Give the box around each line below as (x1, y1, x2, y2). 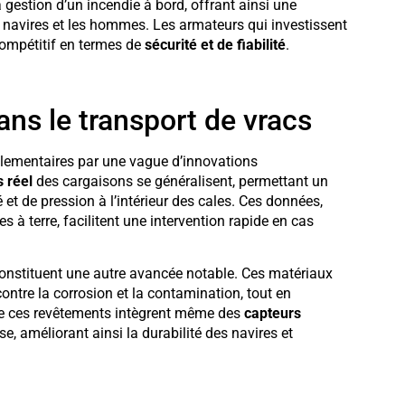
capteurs (243, 305, 301, 323)
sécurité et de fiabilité (144, 36, 286, 54)
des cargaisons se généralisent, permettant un (32, 172, 328, 190)
